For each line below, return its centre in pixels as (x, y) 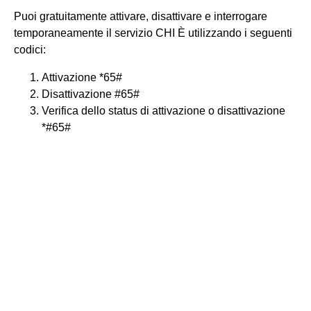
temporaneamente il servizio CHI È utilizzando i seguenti (153, 33)
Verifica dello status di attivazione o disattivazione (163, 110)
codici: (30, 49)
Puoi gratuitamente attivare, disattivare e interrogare (141, 16)
